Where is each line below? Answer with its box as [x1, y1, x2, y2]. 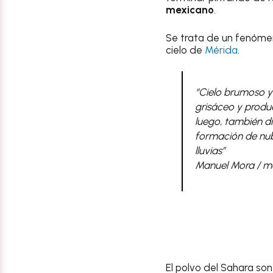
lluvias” [194, 144, 225, 157]
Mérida [205, 43, 238, 56]
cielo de [166, 43, 205, 56]
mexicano [166, 4, 214, 16]
